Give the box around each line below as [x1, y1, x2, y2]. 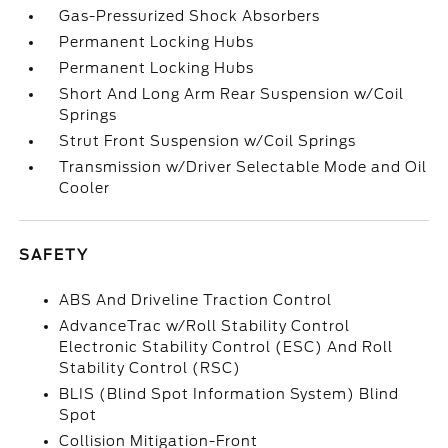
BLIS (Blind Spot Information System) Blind [59, 386, 400, 402]
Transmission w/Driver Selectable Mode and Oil [59, 159, 428, 175]
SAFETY [19, 247, 90, 263]
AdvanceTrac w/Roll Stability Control [59, 318, 351, 334]
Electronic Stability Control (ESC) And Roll [59, 339, 394, 355]
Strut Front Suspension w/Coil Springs [59, 133, 357, 149]
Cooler [59, 180, 111, 196]
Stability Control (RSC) [59, 360, 242, 376]
